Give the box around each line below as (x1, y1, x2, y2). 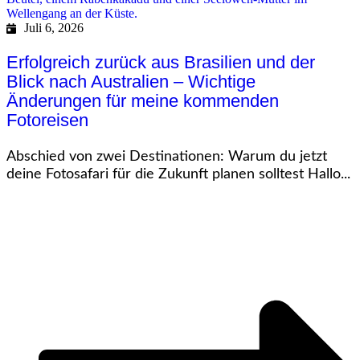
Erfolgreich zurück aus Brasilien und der (6, 52, 315, 73)
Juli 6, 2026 (23, 21, 84, 35)
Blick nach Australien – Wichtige (6, 72, 256, 92)
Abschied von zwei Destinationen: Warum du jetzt (6, 149, 327, 164)
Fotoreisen (6, 110, 88, 131)
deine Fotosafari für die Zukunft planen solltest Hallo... (6, 167, 350, 182)
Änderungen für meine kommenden (6, 91, 279, 112)
